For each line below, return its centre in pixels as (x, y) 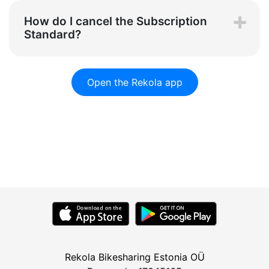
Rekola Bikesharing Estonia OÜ (134, 257)
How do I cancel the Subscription (116, 22)
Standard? (53, 35)
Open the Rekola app (134, 83)
